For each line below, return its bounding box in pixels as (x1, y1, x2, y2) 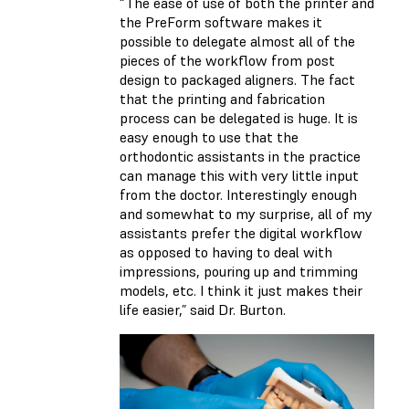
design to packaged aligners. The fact (120, 69, 355, 89)
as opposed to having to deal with (120, 242, 332, 261)
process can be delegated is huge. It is (120, 108, 358, 127)
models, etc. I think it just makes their (120, 280, 362, 299)
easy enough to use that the (120, 127, 299, 146)
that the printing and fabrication (120, 89, 325, 108)
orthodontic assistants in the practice (120, 146, 361, 165)
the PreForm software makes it (120, 12, 322, 31)
